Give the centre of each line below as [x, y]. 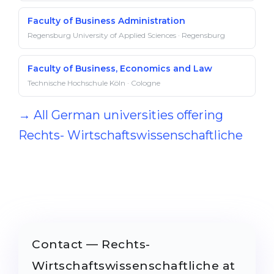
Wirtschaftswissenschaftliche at [134, 266]
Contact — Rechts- [91, 244]
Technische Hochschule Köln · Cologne [94, 83]
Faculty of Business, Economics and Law [120, 68]
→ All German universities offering [121, 115]
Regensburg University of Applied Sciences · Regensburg [126, 35]
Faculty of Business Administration [106, 21]
